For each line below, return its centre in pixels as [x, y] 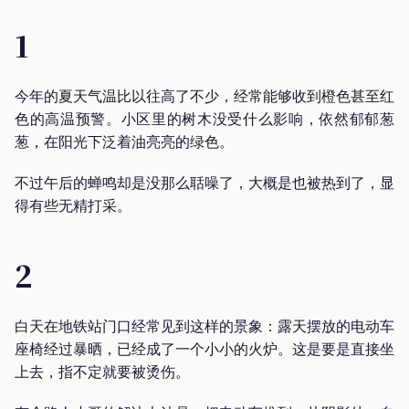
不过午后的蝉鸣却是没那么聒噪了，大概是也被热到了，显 [204, 183]
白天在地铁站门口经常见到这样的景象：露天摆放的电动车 [204, 325]
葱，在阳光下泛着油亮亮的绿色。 [124, 142]
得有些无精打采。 [73, 206]
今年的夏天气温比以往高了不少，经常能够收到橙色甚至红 [204, 96]
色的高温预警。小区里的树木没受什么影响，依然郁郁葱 [204, 119]
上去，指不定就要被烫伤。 [102, 371]
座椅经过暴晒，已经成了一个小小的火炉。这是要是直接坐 [204, 348]
